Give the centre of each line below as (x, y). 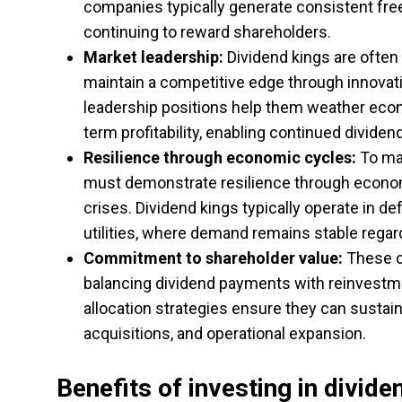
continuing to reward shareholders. (207, 32)
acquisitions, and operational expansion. (225, 333)
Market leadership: (153, 57)
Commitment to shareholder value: (213, 258)
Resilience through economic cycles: (220, 157)
